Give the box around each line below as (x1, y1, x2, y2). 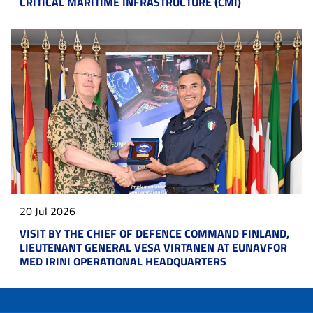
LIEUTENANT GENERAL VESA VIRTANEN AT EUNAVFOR (20, 238, 287, 256)
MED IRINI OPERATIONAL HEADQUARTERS (20, 252, 226, 270)
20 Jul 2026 (20, 202, 75, 219)
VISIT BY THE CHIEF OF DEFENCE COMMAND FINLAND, (20, 224, 289, 242)
